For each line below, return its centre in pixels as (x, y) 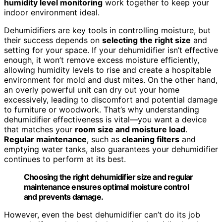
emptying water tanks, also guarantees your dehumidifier (111, 149)
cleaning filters (151, 139)
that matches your (39, 129)
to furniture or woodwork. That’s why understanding (102, 109)
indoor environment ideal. (52, 12)
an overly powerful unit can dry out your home (92, 89)
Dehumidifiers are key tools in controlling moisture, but (107, 30)
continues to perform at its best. (65, 159)
